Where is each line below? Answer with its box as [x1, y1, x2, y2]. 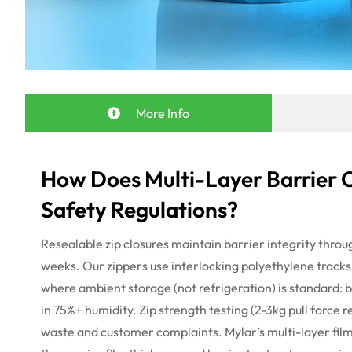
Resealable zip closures [41, 235, 171, 251]
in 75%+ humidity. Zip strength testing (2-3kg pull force [41, 301, 343, 317]
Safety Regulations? [41, 195, 238, 223]
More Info [135, 104, 189, 121]
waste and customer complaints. [41, 323, 225, 339]
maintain [171, 235, 222, 251]
